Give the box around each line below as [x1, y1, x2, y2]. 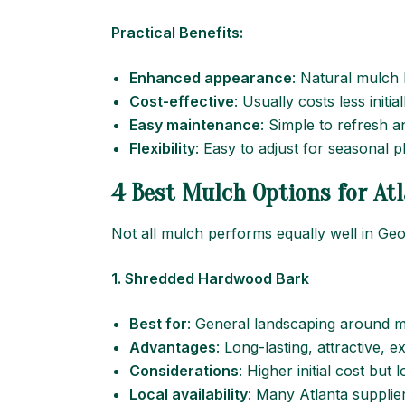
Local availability [129, 385, 248, 403]
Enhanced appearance [129, 69, 292, 87]
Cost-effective [129, 92, 234, 110]
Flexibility [129, 139, 195, 157]
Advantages [129, 338, 216, 356]
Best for [129, 315, 187, 333]
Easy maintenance [129, 116, 260, 134]
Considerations [129, 362, 239, 380]
